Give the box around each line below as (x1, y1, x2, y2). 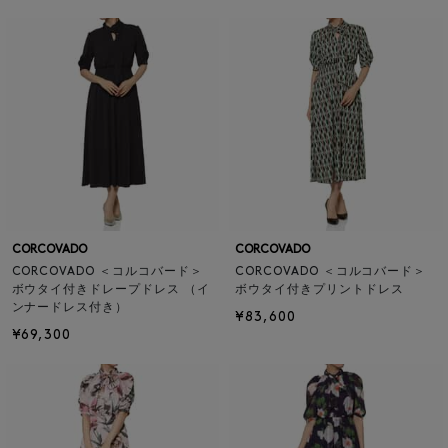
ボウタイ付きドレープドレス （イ (11, 284, 210, 296)
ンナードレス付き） (11, 302, 129, 314)
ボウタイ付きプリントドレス (235, 284, 404, 296)
